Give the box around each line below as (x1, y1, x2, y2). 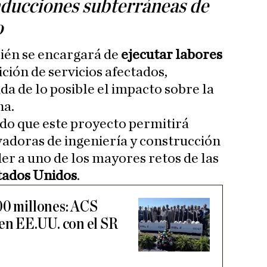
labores (175, 48, 222, 63)
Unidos (33, 169, 77, 184)
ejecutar (121, 48, 173, 63)
